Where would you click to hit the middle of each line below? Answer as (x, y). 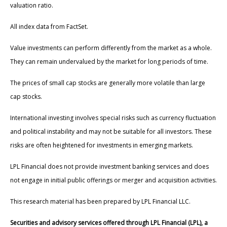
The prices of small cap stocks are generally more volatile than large (108, 83)
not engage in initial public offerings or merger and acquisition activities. (113, 180)
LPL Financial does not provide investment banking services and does (109, 166)
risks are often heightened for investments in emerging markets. (102, 145)
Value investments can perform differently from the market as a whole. (111, 48)
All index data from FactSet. (49, 26)
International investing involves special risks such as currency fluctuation (113, 118)
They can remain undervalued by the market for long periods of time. (109, 61)
